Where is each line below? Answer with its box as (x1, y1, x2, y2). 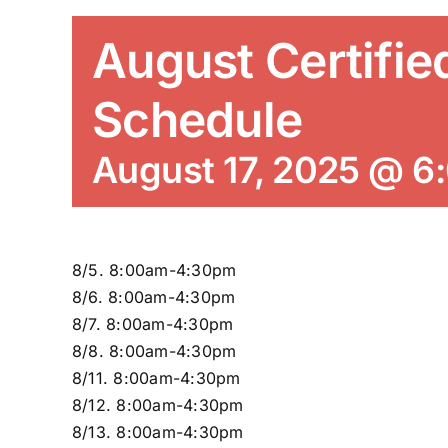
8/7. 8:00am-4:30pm (72, 314, 234, 334)
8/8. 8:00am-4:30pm (72, 341, 237, 361)
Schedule (92, 90, 303, 149)
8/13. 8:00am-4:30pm (72, 422, 244, 442)
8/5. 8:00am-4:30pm (72, 260, 237, 280)
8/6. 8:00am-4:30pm (72, 287, 236, 307)
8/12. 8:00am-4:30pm (72, 395, 244, 415)
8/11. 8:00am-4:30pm (72, 368, 241, 388)
